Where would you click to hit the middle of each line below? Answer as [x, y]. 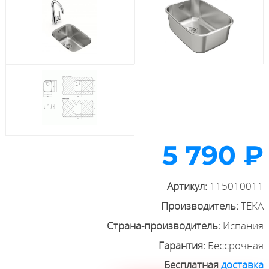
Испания [243, 225]
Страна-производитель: [165, 225]
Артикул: [189, 186]
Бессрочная [236, 245]
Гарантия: [183, 245]
